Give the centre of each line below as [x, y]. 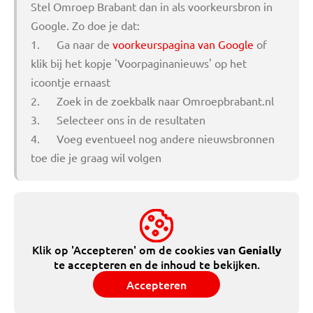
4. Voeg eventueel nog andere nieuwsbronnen [153, 138]
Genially [260, 250]
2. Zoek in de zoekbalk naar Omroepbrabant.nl [152, 101]
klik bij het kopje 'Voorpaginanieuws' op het [139, 63]
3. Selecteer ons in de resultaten [118, 119]
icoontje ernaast [71, 82]
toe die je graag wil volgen [96, 157]
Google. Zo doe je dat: [87, 25]
